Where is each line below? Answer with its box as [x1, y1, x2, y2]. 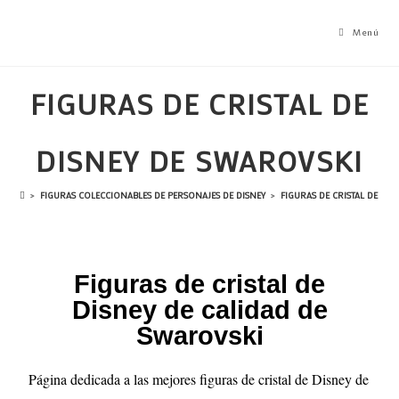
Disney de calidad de [71, 296, 328, 324]
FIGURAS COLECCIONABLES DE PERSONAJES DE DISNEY [40, 190, 266, 201]
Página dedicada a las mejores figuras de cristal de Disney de [28, 370, 370, 388]
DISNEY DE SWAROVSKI [35, 142, 364, 179]
